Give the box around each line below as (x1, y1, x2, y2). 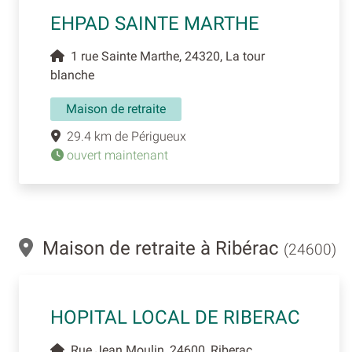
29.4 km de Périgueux (60, 128, 186, 144)
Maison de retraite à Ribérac (33, 236, 284, 259)
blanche (50, 67, 94, 82)
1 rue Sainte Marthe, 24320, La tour (64, 48, 265, 64)
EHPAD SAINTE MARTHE (50, 12, 259, 35)
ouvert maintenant (64, 147, 168, 163)
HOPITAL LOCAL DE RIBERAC (50, 306, 300, 328)
